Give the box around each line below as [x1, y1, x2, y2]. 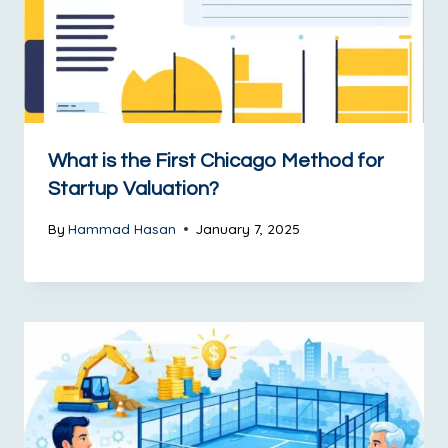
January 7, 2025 [196, 220, 301, 238]
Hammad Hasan [68, 220, 177, 238]
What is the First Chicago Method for [48, 151, 384, 172]
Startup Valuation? [48, 179, 219, 200]
